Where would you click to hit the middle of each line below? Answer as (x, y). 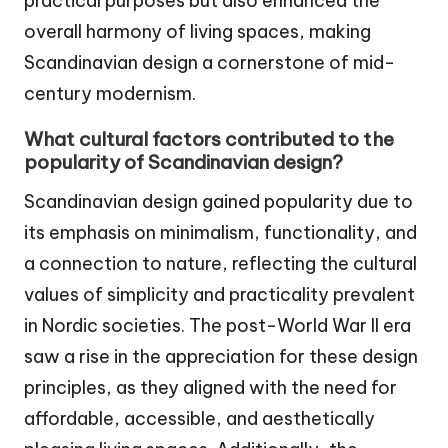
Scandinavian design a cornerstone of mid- (209, 62)
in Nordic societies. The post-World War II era (217, 325)
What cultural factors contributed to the (209, 138)
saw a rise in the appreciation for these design (221, 356)
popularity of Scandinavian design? (183, 161)
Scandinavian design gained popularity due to (218, 201)
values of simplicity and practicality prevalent (219, 294)
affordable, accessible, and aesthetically (199, 418)
